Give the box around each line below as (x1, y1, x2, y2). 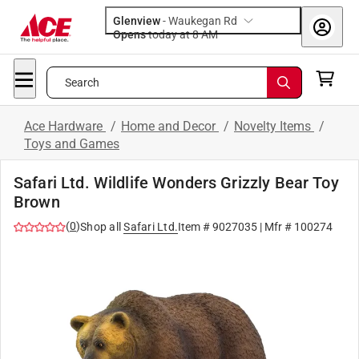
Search (64, 76, 100, 89)
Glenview (113, 14, 160, 27)
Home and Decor (121, 119, 219, 134)
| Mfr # (257, 220, 294, 233)
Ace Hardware (24, 119, 106, 134)
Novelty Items (234, 119, 314, 134)
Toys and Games (24, 136, 119, 151)
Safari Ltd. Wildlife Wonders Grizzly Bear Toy (14, 173, 339, 192)
